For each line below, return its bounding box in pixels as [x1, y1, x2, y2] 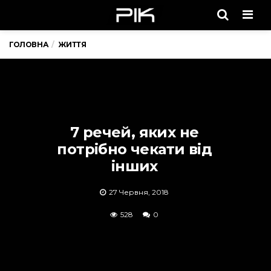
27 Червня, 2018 [109, 188, 169, 197]
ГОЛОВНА [9, 40, 49, 49]
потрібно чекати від [57, 140, 212, 158]
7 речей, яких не [70, 123, 199, 141]
